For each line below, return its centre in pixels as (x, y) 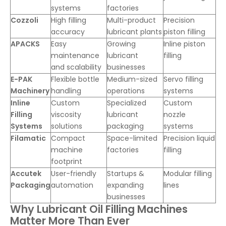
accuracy (68, 32)
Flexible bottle (75, 79)
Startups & (126, 173)
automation (72, 185)
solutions (67, 126)
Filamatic (28, 138)
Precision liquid (189, 138)
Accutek (26, 173)
